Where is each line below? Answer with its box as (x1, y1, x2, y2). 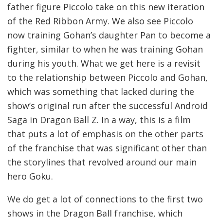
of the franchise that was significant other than (7, 142, 207, 154)
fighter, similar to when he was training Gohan (7, 43, 203, 55)
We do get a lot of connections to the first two (7, 193, 203, 205)
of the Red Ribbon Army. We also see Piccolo (7, 15, 193, 27)
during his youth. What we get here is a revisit (7, 57, 200, 69)
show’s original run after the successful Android (7, 99, 208, 111)
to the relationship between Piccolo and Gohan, (7, 71, 208, 83)
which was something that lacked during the (7, 85, 194, 97)
